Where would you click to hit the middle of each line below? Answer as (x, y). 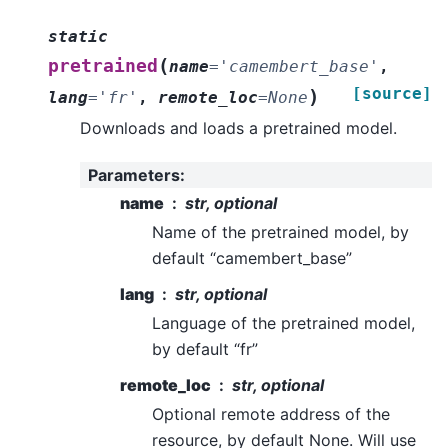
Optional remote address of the (271, 414)
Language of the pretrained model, (283, 323)
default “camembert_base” (252, 258)
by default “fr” (205, 349)
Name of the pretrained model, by (280, 232)
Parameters (134, 175)
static (78, 36)
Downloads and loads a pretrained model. (238, 127)
